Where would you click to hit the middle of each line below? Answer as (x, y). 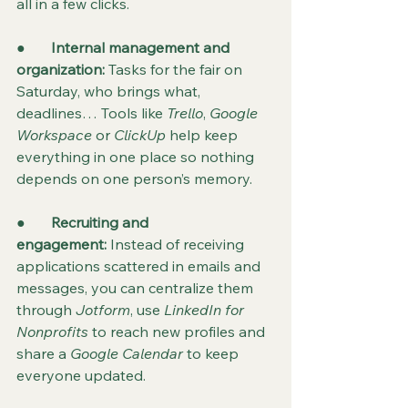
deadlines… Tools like (92, 113)
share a (43, 353)
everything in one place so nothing (137, 157)
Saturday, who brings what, (110, 91)
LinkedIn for (206, 310)
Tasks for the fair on (177, 69)
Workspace (54, 135)
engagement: (61, 244)
